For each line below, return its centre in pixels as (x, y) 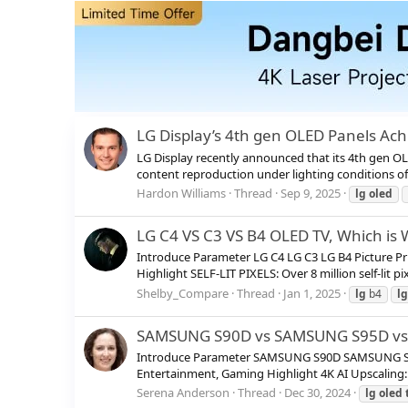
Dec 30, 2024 (317, 393)
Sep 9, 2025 (311, 193)
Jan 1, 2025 (312, 293)
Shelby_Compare (183, 293)
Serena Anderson (183, 393)
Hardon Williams (181, 193)
